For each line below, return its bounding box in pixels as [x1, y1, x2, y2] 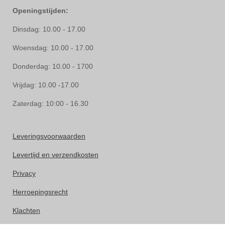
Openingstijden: [13, 7, 68, 15]
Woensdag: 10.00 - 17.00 [13, 44, 93, 52]
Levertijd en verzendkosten [13, 151, 98, 159]
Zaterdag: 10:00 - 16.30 [13, 99, 88, 107]
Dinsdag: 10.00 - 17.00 [13, 25, 85, 33]
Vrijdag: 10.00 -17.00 [13, 81, 79, 89]
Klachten [13, 206, 40, 214]
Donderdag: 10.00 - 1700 [13, 62, 93, 70]
